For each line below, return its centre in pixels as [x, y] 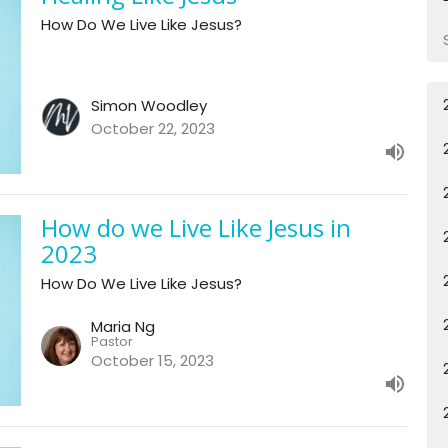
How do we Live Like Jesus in [195, 227]
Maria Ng [122, 327]
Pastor [111, 342]
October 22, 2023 [152, 128]
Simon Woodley [148, 105]
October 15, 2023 [152, 361]
